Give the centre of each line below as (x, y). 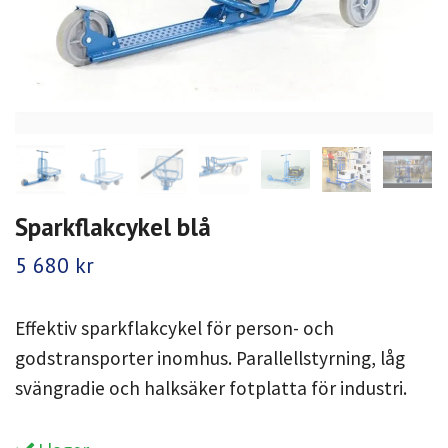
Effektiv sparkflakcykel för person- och (174, 328)
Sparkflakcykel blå (113, 227)
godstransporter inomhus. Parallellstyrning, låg (210, 358)
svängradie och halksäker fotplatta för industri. (211, 388)
